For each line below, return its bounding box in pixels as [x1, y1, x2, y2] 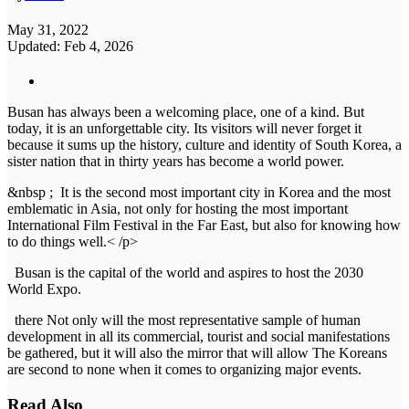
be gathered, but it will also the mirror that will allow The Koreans [7, 345, 387, 362]
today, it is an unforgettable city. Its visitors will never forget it [7, 121, 362, 137]
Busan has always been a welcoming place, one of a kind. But [7, 104, 364, 121]
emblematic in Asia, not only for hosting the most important [7, 201, 348, 217]
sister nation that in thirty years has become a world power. [7, 153, 344, 170]
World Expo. [7, 281, 81, 298]
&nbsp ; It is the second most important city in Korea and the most [7, 184, 391, 201]
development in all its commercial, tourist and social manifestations [7, 329, 390, 345]
